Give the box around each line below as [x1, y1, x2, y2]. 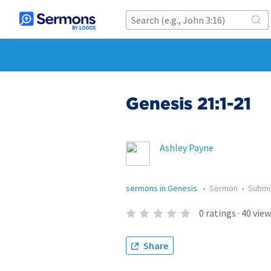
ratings [205, 207, 236, 219]
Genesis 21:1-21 [126, 93, 251, 114]
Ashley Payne [160, 142, 214, 154]
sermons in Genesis [126, 183, 199, 194]
